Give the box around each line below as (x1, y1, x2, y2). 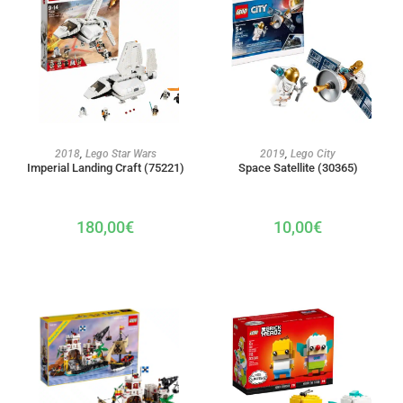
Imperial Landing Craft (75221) (26, 161, 184, 175)
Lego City (291, 148, 336, 161)
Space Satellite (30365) (237, 161, 358, 175)
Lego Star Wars (85, 148, 157, 161)
